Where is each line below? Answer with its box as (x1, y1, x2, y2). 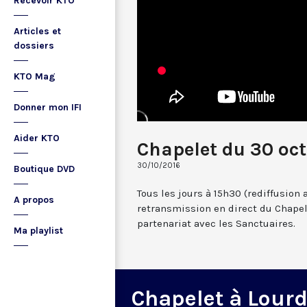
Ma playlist (14, 225, 63, 236)
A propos (14, 194, 54, 206)
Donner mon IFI (14, 101, 82, 113)
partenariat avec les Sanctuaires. (137, 217, 295, 230)
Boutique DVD (14, 163, 75, 175)
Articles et (14, 25, 61, 37)
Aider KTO (14, 132, 60, 144)
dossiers (14, 40, 54, 51)
